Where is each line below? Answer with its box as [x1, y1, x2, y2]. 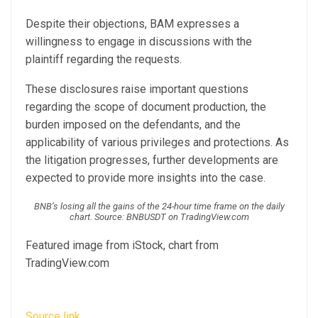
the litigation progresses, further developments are [26, 153, 278, 168]
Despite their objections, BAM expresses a [26, 17, 239, 31]
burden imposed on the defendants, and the [26, 118, 241, 132]
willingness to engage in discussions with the [26, 35, 252, 49]
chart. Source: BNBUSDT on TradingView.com [69, 212, 249, 223]
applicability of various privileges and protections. [26, 136, 275, 150]
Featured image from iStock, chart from [26, 238, 219, 253]
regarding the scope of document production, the [26, 100, 266, 114]
